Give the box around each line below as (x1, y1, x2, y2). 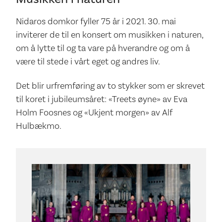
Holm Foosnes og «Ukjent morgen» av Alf (16, 107, 172, 118)
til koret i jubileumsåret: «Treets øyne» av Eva (16, 94, 187, 105)
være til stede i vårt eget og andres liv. (16, 55, 160, 66)
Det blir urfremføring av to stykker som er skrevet (16, 80, 205, 91)
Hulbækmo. (16, 120, 61, 131)
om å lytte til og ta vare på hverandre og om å (16, 42, 190, 53)
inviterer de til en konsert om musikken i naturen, (16, 29, 203, 40)
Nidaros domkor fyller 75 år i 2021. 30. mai (16, 15, 176, 26)
